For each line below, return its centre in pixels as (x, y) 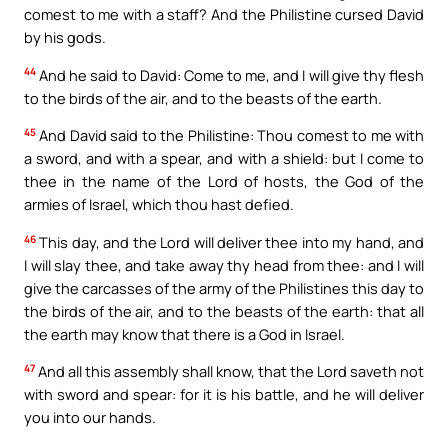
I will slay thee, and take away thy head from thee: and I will (224, 264)
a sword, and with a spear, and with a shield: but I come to (224, 158)
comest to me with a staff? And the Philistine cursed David (224, 13)
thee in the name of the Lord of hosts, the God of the (224, 181)
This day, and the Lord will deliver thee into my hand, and (230, 241)
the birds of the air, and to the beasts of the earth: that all (224, 310)
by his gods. (65, 36)
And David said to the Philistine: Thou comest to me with (230, 135)
